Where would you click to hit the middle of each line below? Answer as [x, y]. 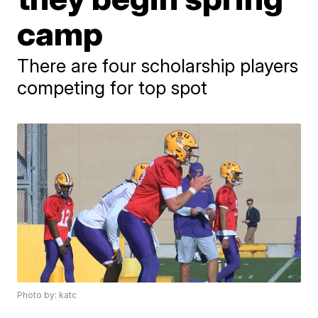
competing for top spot [113, 88]
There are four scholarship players [158, 66]
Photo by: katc [47, 295]
